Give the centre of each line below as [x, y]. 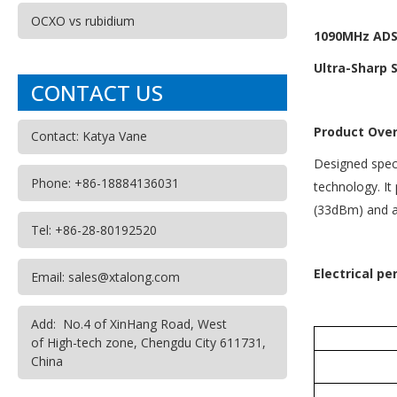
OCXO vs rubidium [83, 21]
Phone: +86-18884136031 [105, 183]
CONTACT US [97, 93]
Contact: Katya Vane [89, 136]
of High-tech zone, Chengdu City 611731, [148, 343]
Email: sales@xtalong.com [105, 277]
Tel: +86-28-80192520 [94, 230]
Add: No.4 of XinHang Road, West [129, 324]
